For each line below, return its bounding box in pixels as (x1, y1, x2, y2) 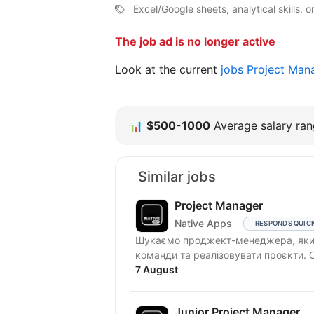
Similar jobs (138, 168, 216, 185)
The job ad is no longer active (115, 34, 275, 48)
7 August (135, 263, 178, 275)
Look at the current (115, 62, 221, 76)
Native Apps (175, 217, 232, 230)
